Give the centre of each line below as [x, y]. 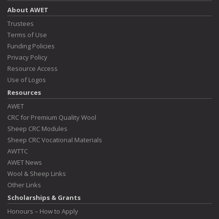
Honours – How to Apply [43, 211]
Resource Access [33, 68]
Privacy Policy [27, 57]
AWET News [25, 162]
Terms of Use [27, 35]
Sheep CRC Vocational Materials [55, 140]
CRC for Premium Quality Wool [52, 117]
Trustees [21, 23]
